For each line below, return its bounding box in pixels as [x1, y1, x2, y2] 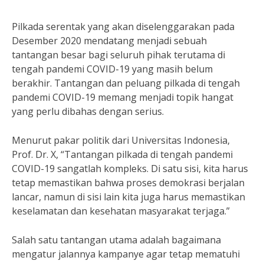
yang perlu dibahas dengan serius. [12, 105, 164, 118]
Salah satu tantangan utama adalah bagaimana [12, 233, 221, 246]
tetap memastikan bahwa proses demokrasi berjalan [12, 176, 245, 189]
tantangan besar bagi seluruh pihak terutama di [12, 48, 225, 61]
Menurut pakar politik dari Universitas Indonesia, [12, 134, 230, 147]
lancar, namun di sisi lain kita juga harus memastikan [12, 190, 245, 203]
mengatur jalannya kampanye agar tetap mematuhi [12, 247, 240, 260]
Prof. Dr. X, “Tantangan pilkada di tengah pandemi [12, 148, 233, 161]
